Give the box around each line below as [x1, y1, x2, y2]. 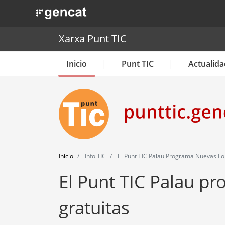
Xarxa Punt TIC [59, 32, 127, 46]
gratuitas [59, 195, 130, 219]
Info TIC [83, 151, 106, 160]
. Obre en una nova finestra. [36, 6, 132, 16]
